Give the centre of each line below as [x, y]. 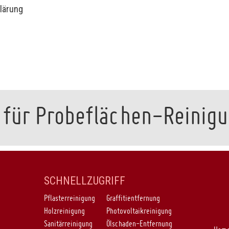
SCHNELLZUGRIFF [84, 180]
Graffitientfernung [133, 198]
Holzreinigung [64, 210]
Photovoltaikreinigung [139, 210]
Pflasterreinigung [69, 198]
